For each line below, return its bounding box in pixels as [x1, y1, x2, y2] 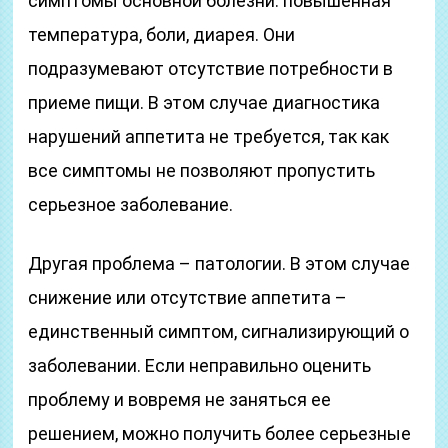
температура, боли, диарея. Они [28, 24, 296, 45]
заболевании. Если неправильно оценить [28, 355, 372, 376]
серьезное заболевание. [28, 194, 234, 215]
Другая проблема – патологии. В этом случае [28, 253, 411, 274]
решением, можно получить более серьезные [28, 423, 412, 444]
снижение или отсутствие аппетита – [28, 287, 348, 308]
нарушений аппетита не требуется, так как [28, 126, 390, 147]
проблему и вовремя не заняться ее [28, 389, 332, 410]
